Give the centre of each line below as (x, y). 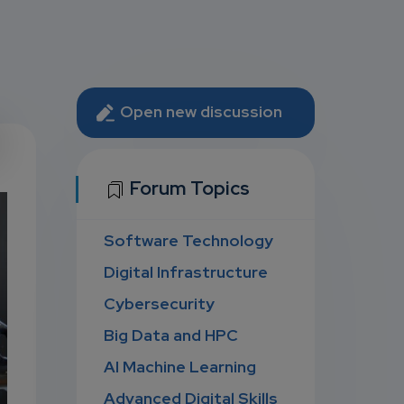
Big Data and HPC (171, 335)
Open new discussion (200, 111)
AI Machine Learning (180, 367)
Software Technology (189, 241)
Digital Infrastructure (186, 272)
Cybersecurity (160, 304)
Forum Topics (188, 188)
